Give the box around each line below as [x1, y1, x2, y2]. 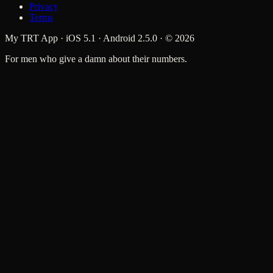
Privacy [29, 1, 58, 12]
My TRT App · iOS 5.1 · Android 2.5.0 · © [5, 33, 175, 44]
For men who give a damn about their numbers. [5, 54, 187, 65]
